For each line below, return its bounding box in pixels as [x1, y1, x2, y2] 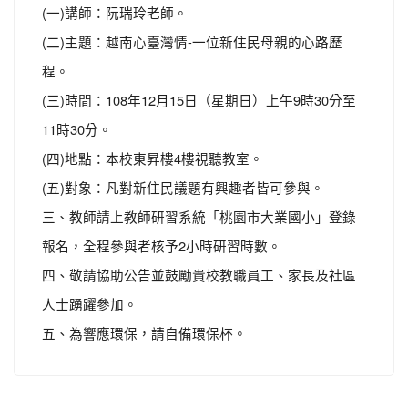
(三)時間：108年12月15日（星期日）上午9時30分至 [42, 90, 356, 109]
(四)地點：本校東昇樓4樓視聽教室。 [42, 148, 263, 168]
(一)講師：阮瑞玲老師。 [42, 3, 188, 22]
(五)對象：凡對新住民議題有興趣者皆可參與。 [42, 178, 324, 197]
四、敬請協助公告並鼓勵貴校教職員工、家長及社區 [42, 265, 356, 284]
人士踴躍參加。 [42, 294, 138, 313]
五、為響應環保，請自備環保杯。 [42, 323, 247, 342]
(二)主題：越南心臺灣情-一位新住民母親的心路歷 [42, 32, 342, 51]
